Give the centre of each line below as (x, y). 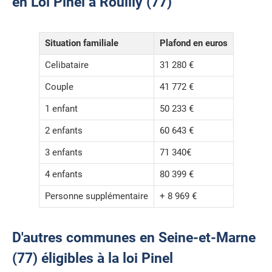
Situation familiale (81, 43)
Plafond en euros (193, 43)
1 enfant (61, 109)
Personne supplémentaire (96, 196)
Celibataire (66, 65)
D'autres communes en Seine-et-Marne (134, 237)
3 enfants (63, 153)
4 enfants (63, 175)
